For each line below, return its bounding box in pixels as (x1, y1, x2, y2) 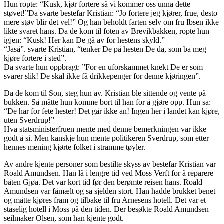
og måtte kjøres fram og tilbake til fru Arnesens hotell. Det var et (4, 196, 206, 205)
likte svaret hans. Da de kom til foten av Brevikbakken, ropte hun (4, 27, 209, 36)
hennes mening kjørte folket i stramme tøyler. (4, 143, 145, 152)
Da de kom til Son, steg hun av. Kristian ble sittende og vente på (4, 89, 206, 98)
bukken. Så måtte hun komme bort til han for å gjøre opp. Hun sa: (4, 98, 211, 107)
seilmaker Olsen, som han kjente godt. (4, 214, 124, 223)
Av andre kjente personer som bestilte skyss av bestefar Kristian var (4, 160, 216, 169)
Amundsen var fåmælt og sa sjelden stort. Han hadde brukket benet (4, 187, 215, 196)
